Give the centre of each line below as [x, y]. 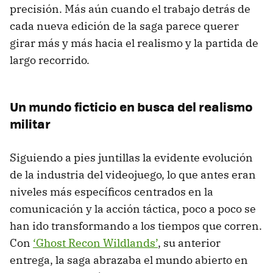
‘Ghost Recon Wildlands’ [95, 243]
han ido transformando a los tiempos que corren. [136, 225]
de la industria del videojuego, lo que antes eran [133, 174]
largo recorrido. [50, 60]
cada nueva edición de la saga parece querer [124, 26]
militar [30, 123]
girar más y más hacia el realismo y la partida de [134, 43]
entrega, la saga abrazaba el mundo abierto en [129, 260]
